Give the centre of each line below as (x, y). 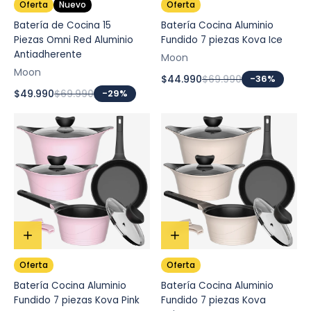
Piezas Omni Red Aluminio (74, 40)
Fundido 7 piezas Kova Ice (222, 40)
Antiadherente (48, 54)
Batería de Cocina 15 (62, 25)
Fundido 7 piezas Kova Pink (77, 300)
